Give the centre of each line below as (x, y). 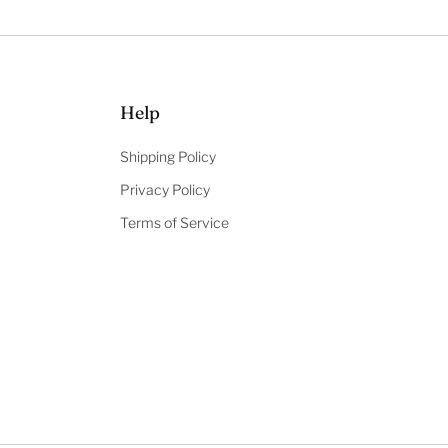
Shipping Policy (167, 157)
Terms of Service (174, 223)
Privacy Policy (164, 190)
